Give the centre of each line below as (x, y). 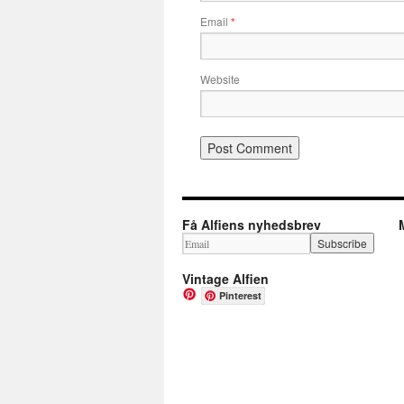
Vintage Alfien (225, 279)
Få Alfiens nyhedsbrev (252, 225)
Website (220, 79)
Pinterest (240, 295)
